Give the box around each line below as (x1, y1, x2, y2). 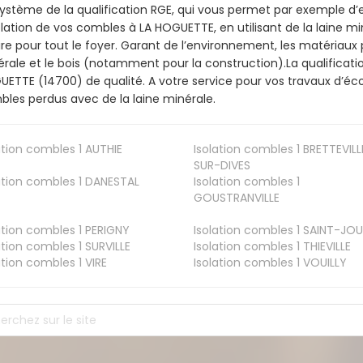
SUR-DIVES (193, 157, 250, 174)
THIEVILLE (299, 238, 351, 255)
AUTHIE (82, 141, 123, 158)
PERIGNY (82, 222, 130, 239)
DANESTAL (82, 173, 140, 190)
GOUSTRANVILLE (193, 190, 280, 207)
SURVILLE (82, 238, 131, 255)
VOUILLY (299, 254, 347, 271)
